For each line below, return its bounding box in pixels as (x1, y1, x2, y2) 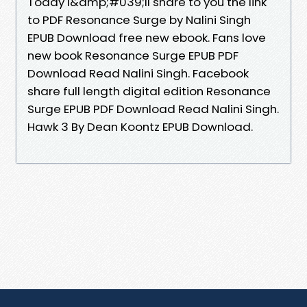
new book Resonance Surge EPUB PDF (27, 47, 238, 64)
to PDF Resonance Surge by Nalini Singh (27, 11, 251, 28)
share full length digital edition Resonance (27, 82, 271, 99)
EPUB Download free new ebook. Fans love (27, 29, 266, 46)
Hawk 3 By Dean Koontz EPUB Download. (27, 118, 253, 135)
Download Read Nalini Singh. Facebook (27, 64, 249, 82)
